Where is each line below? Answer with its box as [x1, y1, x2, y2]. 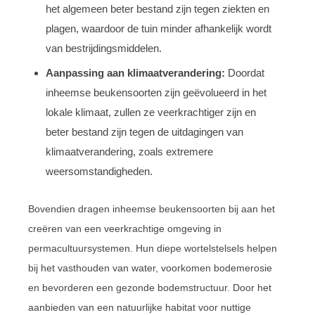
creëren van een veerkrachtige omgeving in [28, 222, 221, 234]
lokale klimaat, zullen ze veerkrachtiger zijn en [46, 105, 256, 118]
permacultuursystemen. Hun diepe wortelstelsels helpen [28, 242, 277, 254]
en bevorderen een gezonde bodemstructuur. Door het [28, 281, 271, 293]
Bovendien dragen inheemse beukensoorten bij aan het [28, 202, 275, 214]
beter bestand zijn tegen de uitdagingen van [46, 125, 243, 138]
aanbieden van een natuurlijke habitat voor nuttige [28, 301, 251, 313]
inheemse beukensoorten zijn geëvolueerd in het [46, 86, 266, 98]
